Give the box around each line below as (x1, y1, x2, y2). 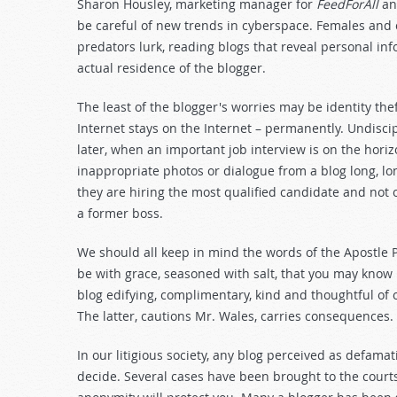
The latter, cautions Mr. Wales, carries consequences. (77, 307, 393, 324)
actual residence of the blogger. (77, 59, 266, 76)
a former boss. (77, 205, 163, 222)
